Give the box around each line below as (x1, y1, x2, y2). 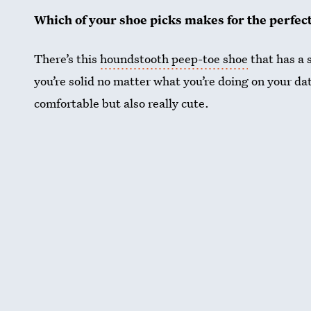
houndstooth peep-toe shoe (100, 51, 249, 67)
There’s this (34, 51, 101, 67)
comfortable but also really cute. (34, 95, 210, 112)
